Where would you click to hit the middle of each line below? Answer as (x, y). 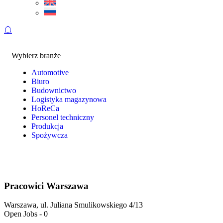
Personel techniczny (63, 117)
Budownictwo (54, 90)
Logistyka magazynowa (69, 99)
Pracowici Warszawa (46, 186)
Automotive (50, 72)
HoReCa (45, 108)
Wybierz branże (36, 56)
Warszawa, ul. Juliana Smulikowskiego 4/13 (73, 205)
